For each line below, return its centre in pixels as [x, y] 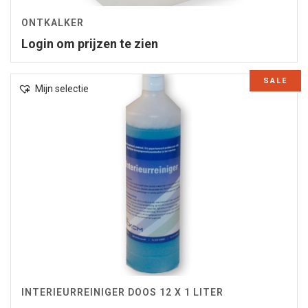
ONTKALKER [53, 22]
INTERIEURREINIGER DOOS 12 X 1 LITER [122, 292]
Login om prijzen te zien [90, 43]
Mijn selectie [62, 88]
